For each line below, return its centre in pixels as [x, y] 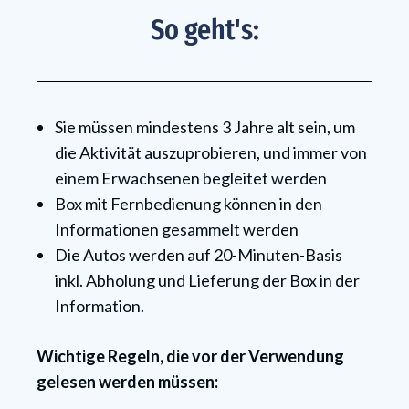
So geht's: [204, 31]
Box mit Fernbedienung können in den [189, 204]
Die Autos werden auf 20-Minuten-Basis [199, 255]
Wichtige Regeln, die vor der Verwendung [190, 357]
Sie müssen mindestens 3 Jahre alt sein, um [205, 127]
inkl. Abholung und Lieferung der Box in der [207, 281]
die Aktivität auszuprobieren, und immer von [211, 153]
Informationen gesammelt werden [177, 230]
